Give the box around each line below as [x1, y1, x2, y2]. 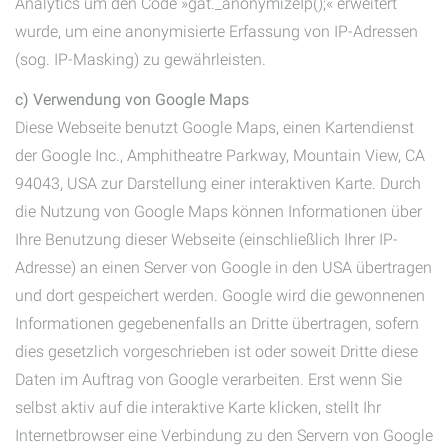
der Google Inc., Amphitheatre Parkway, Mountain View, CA [15, 146, 425, 165]
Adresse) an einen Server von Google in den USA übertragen [15, 258, 432, 277]
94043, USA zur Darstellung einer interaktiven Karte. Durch [15, 174, 421, 193]
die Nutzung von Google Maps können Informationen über [15, 202, 422, 221]
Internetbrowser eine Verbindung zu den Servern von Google [15, 426, 433, 445]
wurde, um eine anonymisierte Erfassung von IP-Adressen [15, 22, 418, 41]
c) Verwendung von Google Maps [15, 90, 249, 109]
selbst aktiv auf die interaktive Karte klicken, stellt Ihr [15, 398, 381, 417]
